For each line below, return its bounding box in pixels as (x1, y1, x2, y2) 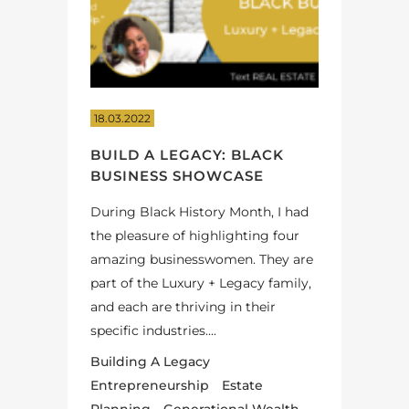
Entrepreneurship (90, 377, 209, 394)
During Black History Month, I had (90, 204, 309, 221)
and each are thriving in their (90, 299, 276, 316)
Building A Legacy (90, 353, 210, 371)
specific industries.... (90, 322, 216, 340)
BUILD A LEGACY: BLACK (90, 146, 284, 164)
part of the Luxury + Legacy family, (90, 275, 311, 292)
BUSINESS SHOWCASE (90, 167, 264, 185)
